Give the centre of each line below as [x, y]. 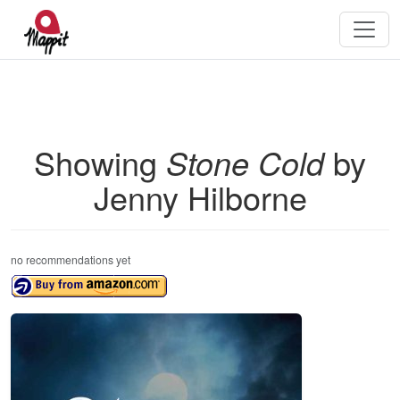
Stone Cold [245, 162]
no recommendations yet [71, 259]
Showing [100, 162]
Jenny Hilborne [200, 197]
